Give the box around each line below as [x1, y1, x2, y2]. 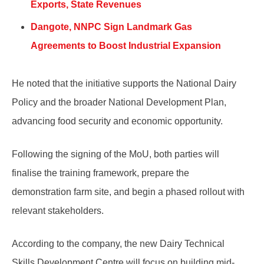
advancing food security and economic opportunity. [12, 115, 223, 126]
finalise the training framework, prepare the [12, 167, 189, 178]
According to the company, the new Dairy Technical [12, 238, 225, 249]
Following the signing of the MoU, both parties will [12, 148, 219, 159]
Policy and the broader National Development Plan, [12, 97, 226, 107]
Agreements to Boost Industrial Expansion [31, 40, 221, 51]
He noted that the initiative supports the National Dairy [12, 78, 236, 88]
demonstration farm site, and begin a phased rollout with [12, 186, 245, 197]
